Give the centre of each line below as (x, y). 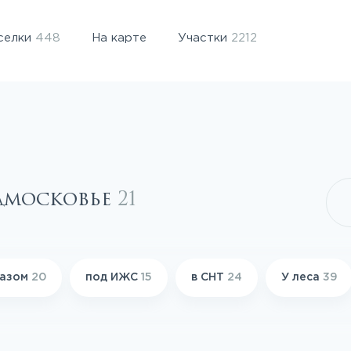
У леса (302, 277)
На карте (119, 38)
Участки (204, 38)
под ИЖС (113, 277)
